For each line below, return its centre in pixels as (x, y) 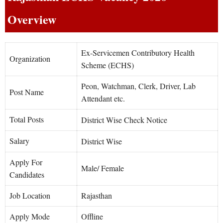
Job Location (30, 196)
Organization (30, 59)
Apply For (26, 162)
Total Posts (27, 119)
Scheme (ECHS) (108, 65)
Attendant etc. (103, 99)
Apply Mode (30, 217)
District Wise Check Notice (124, 120)
